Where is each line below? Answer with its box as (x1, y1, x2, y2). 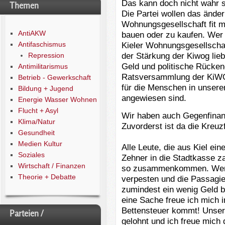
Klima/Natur (18, 118, 55, 126)
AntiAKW (18, 29, 46, 37)
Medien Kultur (18, 140, 62, 148)
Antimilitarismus (18, 62, 68, 70)
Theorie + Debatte (18, 173, 76, 181)
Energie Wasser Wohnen (18, 95, 97, 103)
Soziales (18, 151, 45, 159)
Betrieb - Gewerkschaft (18, 73, 91, 81)
